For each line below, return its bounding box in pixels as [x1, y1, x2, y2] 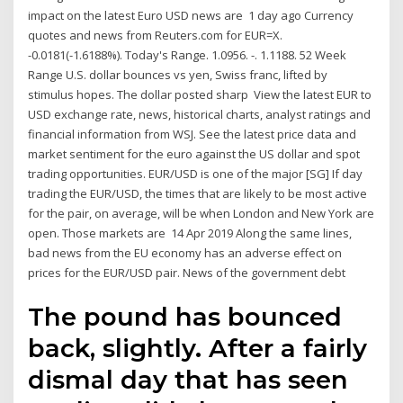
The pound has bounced [28, 300, 343, 332]
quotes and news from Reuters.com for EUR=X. [28, 27, 283, 44]
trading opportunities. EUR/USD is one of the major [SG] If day [28, 166, 363, 183]
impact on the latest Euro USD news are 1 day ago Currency [28, 7, 354, 24]
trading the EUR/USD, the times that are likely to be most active [28, 185, 368, 202]
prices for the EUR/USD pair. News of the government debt [28, 264, 349, 282]
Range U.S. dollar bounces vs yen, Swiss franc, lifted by [28, 67, 328, 84]
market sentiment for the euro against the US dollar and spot [28, 146, 361, 163]
